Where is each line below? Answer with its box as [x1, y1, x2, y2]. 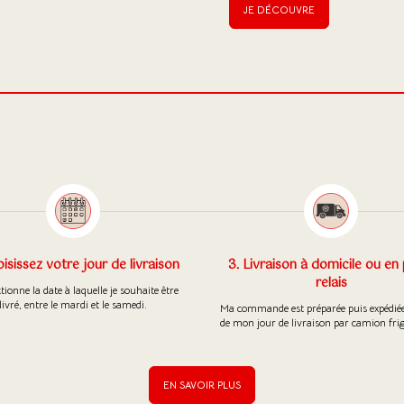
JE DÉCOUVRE [243, 3, 315, 16]
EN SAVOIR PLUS [163, 378, 241, 391]
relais [315, 271, 347, 294]
